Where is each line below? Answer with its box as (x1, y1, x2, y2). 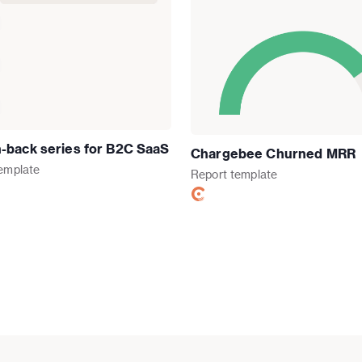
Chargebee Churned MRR (191, 145, 356, 162)
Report (191, 167, 227, 182)
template (229, 167, 278, 182)
